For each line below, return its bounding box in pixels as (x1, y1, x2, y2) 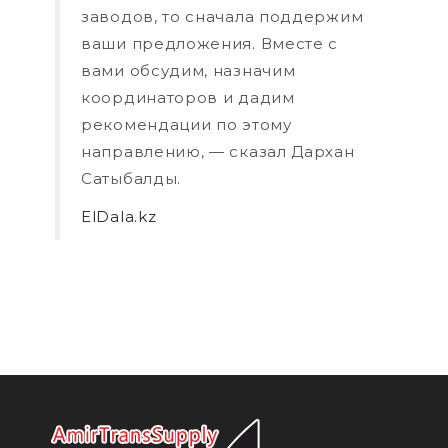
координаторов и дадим (81, 88, 295, 108)
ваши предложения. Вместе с (81, 34, 339, 54)
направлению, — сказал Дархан (81, 142, 355, 162)
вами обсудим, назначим (81, 61, 296, 81)
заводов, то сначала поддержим (81, 7, 364, 27)
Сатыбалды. (81, 169, 181, 189)
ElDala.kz (81, 206, 157, 226)
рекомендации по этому (81, 115, 292, 135)
